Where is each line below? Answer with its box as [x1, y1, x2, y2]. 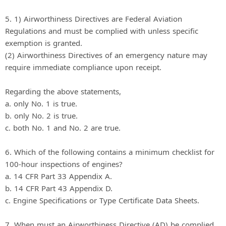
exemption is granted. [5, 37, 82, 48]
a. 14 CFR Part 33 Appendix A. [5, 171, 112, 181]
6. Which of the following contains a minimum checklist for [5, 146, 214, 157]
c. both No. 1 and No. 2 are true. [5, 122, 121, 133]
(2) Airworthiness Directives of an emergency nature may [5, 49, 207, 60]
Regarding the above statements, [5, 86, 121, 96]
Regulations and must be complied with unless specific [5, 25, 198, 36]
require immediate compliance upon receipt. [5, 62, 161, 72]
